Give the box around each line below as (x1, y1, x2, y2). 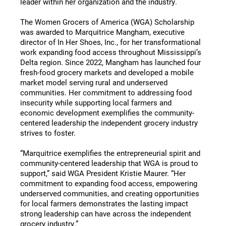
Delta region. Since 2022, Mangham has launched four (20, 57, 201, 67)
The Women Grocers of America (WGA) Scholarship (20, 17, 194, 27)
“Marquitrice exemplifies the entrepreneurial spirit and (20, 148, 200, 158)
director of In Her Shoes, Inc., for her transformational (20, 37, 201, 47)
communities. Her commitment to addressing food (20, 87, 192, 97)
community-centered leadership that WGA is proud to (20, 158, 198, 168)
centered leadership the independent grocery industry (20, 118, 198, 128)
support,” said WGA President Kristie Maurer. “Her (20, 168, 186, 178)
